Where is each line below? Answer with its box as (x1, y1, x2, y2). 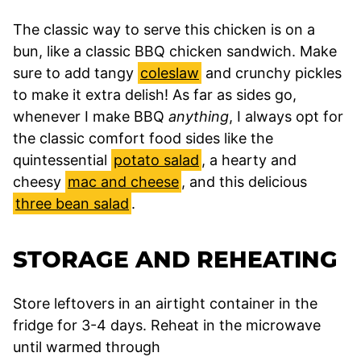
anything (168, 108, 229, 126)
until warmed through (13, 338, 160, 356)
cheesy (13, 173, 65, 191)
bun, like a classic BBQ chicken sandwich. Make (13, 43, 337, 60)
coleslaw (140, 64, 199, 82)
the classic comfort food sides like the (13, 130, 273, 147)
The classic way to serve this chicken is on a (13, 21, 315, 39)
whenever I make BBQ (13, 108, 168, 126)
